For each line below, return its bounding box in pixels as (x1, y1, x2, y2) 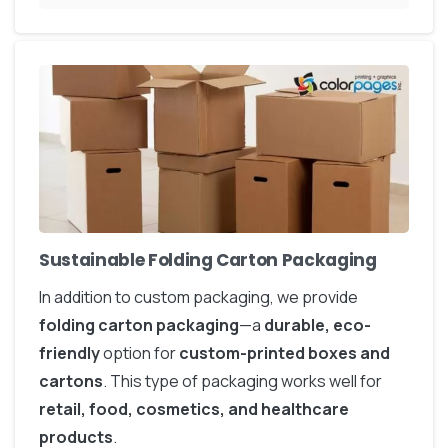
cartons (39, 370, 103, 392)
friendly (39, 342, 100, 364)
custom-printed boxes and (179, 342, 390, 364)
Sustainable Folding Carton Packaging (39, 248, 377, 272)
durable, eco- (264, 314, 371, 336)
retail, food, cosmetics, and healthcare (39, 398, 349, 420)
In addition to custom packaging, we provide (39, 286, 358, 308)
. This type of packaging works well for (103, 370, 382, 392)
